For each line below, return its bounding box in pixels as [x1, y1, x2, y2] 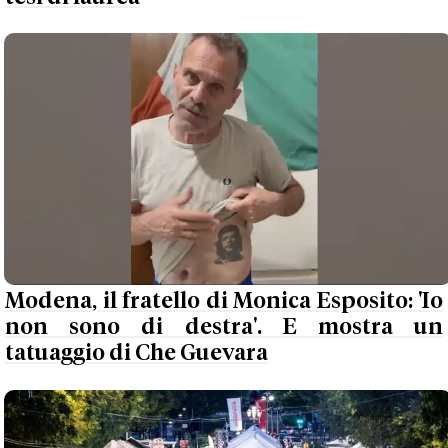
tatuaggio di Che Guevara [5, 342, 268, 366]
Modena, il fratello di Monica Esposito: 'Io [5, 290, 443, 314]
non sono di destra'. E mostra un [5, 316, 443, 340]
